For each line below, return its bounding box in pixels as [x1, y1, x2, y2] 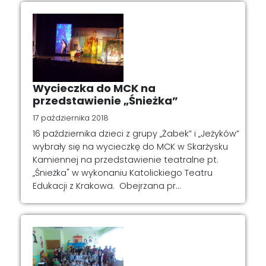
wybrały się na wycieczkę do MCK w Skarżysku [33, 140, 228, 153]
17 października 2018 [33, 113, 109, 123]
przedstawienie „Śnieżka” [33, 93, 178, 109]
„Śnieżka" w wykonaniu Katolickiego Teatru [33, 166, 213, 179]
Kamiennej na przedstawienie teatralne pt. [33, 153, 218, 166]
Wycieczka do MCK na [33, 81, 156, 96]
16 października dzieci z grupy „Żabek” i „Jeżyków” [33, 127, 239, 140]
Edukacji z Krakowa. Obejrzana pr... [33, 179, 181, 192]
